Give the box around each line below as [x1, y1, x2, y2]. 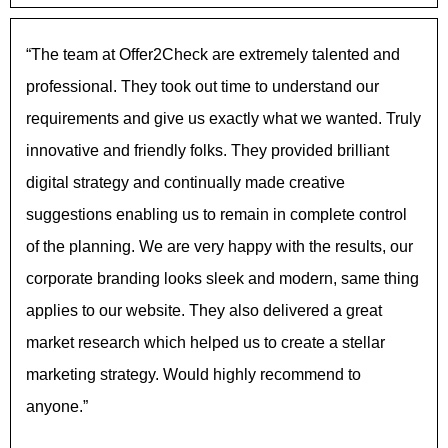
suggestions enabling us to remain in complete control [26, 206, 407, 224]
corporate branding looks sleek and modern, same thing [26, 270, 419, 288]
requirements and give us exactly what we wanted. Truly [26, 110, 421, 128]
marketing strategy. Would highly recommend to [26, 366, 361, 384]
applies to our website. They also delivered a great [26, 302, 382, 320]
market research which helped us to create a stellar [26, 334, 385, 352]
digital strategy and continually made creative [26, 174, 345, 192]
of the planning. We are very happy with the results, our [26, 238, 413, 256]
